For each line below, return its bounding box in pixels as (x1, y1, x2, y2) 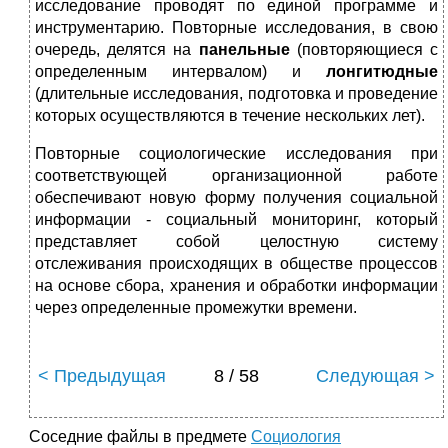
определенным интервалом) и (35, 63, 326, 81)
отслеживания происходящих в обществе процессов (35, 255, 438, 273)
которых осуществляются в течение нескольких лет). (35, 107, 425, 125)
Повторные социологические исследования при (35, 145, 438, 163)
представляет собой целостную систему (35, 233, 438, 251)
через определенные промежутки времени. (35, 299, 357, 317)
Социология (251, 428, 341, 446)
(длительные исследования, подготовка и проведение (35, 85, 438, 103)
